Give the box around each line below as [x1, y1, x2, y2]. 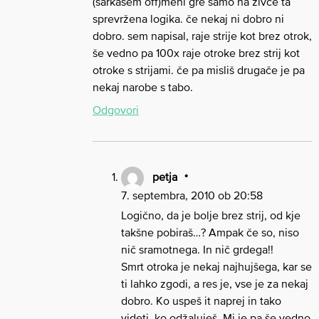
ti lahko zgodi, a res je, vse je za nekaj [121, 276, 308, 290]
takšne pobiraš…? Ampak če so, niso [121, 225, 299, 239]
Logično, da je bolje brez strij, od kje [121, 208, 300, 221]
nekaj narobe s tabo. [93, 80, 193, 93]
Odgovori [93, 103, 139, 116]
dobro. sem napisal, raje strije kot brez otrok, [93, 28, 312, 42]
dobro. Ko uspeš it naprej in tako [121, 293, 281, 307]
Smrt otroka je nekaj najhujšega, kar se [121, 259, 312, 273]
